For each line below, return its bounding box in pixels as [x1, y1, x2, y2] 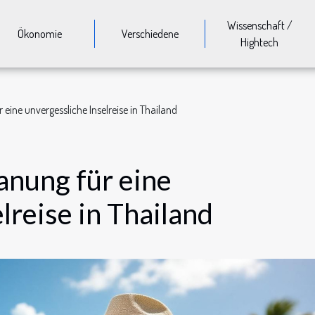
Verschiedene [121, 27, 179, 41]
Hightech [240, 35, 279, 49]
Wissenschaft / [226, 18, 292, 32]
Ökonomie [18, 27, 63, 41]
